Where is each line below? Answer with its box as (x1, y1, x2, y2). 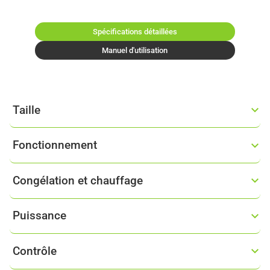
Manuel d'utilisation (102, 45, 168, 55)
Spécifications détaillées (92, 27, 177, 36)
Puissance (12, 209, 66, 223)
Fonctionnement (12, 138, 97, 152)
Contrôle (12, 244, 57, 258)
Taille (12, 102, 40, 117)
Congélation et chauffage (12, 173, 143, 187)
